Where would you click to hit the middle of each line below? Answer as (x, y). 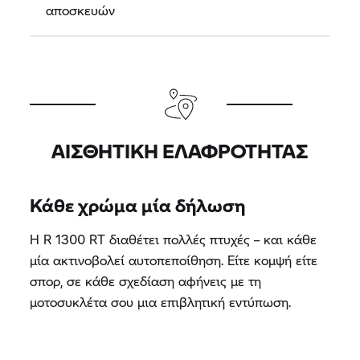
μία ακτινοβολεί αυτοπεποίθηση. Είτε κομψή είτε (174, 260)
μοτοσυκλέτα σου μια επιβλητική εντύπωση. (161, 301)
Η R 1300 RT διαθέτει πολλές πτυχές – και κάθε (174, 239)
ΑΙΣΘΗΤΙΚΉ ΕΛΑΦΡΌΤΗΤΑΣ (180, 150)
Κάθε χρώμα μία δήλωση (138, 205)
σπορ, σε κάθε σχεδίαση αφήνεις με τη (146, 280)
